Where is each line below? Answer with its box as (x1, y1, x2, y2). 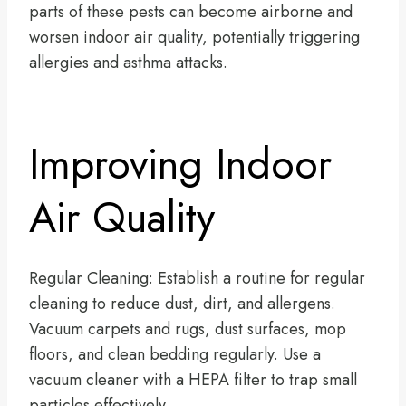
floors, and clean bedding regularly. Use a (29, 342, 321, 366)
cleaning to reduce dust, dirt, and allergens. (29, 291, 335, 315)
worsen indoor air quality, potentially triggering (29, 24, 360, 49)
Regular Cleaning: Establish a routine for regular (29, 266, 365, 290)
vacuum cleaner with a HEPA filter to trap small (29, 367, 357, 391)
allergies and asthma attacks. (29, 50, 227, 74)
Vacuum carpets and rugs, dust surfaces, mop (29, 316, 346, 341)
